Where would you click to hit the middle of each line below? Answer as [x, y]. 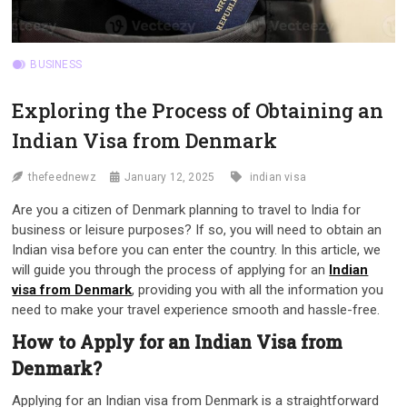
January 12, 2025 [170, 178]
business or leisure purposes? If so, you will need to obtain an [197, 230]
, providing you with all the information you [258, 290]
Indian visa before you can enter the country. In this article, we [197, 250]
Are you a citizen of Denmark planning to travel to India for [187, 210]
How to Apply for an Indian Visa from [178, 342]
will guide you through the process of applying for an [171, 270]
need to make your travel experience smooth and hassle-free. [196, 310]
